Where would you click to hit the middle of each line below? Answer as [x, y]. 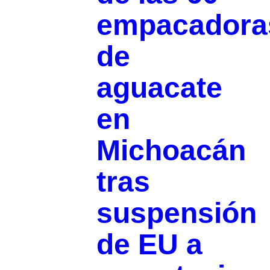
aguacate [159, 88]
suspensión [176, 213]
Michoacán [171, 151]
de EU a [149, 245]
